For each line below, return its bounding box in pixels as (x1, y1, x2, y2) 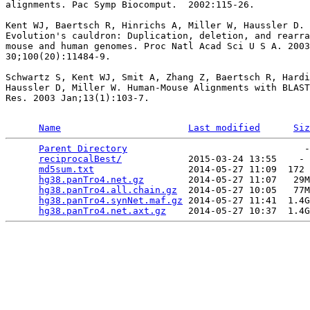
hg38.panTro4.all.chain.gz (39, 185, 177, 195)
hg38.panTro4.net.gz (39, 174, 144, 185)
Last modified (188, 122, 260, 133)
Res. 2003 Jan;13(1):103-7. (6, 93, 149, 103)
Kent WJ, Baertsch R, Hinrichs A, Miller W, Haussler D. (6, 20, 304, 30)
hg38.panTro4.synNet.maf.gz (39, 195, 183, 206)
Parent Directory (39, 143, 127, 154)
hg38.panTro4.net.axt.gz (39, 206, 166, 216)
